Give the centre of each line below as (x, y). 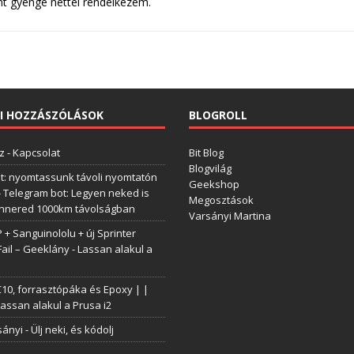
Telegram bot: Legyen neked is (76, 192)
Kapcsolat (36, 152)
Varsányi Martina (230, 215)
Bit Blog (207, 152)
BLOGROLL (218, 115)
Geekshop (215, 184)
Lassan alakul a (115, 249)
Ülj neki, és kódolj (72, 329)
